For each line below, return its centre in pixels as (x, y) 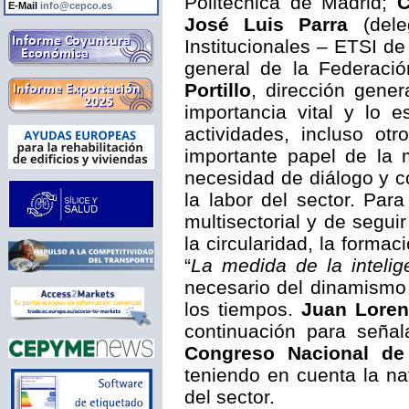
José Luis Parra (267, 24)
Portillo (218, 90)
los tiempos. (243, 309)
